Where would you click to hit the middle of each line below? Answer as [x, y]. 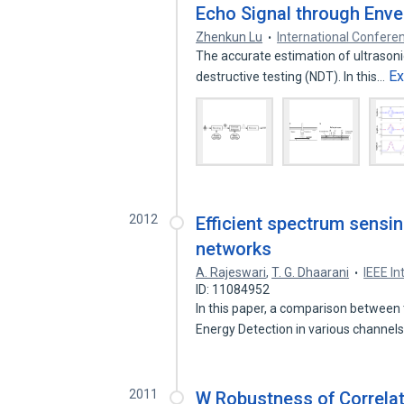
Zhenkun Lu [230, 37]
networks [234, 249]
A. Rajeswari [231, 272]
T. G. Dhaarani [311, 272]
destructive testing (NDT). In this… [292, 77]
